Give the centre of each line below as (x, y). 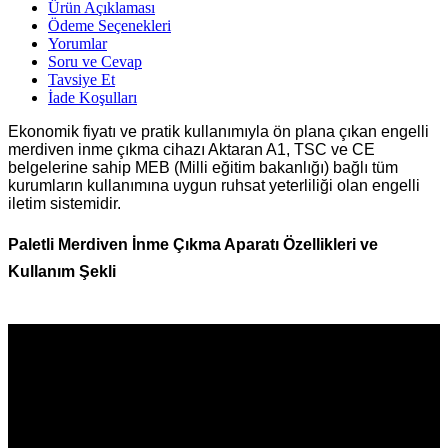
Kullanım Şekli (62, 271)
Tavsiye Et (81, 79)
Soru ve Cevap (95, 61)
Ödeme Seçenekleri (109, 25)
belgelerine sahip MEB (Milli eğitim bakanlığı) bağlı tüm (203, 167)
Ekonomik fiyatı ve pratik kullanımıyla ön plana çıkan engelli (218, 131)
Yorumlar (77, 43)
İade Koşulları (92, 97)
